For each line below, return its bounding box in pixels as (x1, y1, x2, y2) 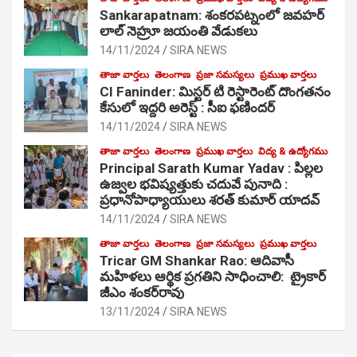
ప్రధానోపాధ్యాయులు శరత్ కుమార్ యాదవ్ (100, 191, 320, 208)
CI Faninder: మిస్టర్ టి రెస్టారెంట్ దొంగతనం (100, 83, 331, 100)
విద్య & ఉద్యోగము (258, 145, 328, 157)
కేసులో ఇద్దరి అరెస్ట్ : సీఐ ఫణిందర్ (100, 99, 275, 116)
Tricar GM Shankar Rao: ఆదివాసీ (100, 252, 294, 269)
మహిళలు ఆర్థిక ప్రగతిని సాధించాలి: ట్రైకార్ (100, 268, 326, 284)
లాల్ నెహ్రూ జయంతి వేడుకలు (100, 22, 257, 39)
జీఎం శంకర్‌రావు (100, 284, 184, 300)
